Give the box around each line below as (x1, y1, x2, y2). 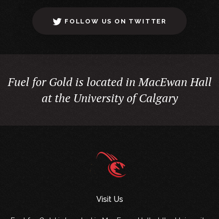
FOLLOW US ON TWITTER (64, 18, 167, 25)
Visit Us (96, 195, 123, 204)
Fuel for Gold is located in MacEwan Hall (7, 74, 212, 90)
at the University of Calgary (41, 90, 178, 106)
